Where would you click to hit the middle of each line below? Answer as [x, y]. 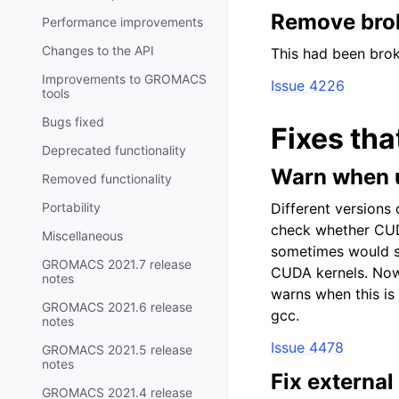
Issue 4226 [308, 85]
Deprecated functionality [114, 150]
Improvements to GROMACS [124, 78]
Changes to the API [98, 50]
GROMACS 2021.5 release [117, 349]
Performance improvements [122, 21]
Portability [71, 207]
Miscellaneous [82, 235]
